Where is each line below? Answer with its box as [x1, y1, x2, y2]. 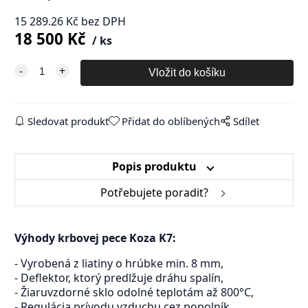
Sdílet [233, 114, 260, 129]
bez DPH [80, 14, 126, 30]
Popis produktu [111, 159, 197, 175]
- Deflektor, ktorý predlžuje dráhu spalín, [14, 270, 223, 286]
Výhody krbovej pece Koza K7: [14, 230, 176, 246]
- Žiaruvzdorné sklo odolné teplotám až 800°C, [14, 285, 254, 300]
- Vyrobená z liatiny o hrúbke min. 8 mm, [14, 256, 223, 272]
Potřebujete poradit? [100, 185, 208, 201]
